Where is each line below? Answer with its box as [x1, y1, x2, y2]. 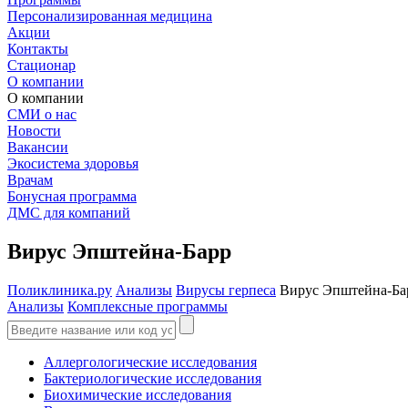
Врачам [7, 172, 53, 188]
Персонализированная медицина [7, 8, 212, 24]
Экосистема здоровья [7, 156, 138, 171]
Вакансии [7, 139, 68, 155]
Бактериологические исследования [44, 370, 261, 386]
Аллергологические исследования [44, 353, 257, 370]
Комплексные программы [67, 298, 228, 314]
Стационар [7, 57, 76, 73]
